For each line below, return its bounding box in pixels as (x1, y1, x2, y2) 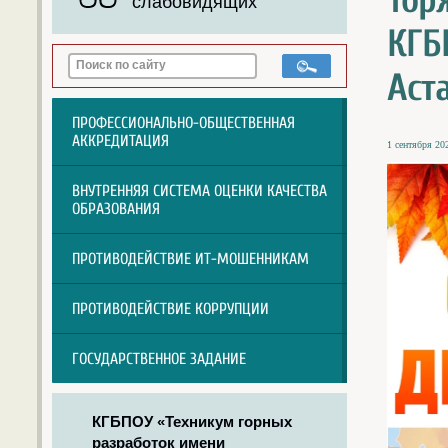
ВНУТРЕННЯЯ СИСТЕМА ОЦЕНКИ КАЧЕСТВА (72, 181, 327, 200)
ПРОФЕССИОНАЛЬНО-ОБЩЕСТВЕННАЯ (72, 113, 295, 132)
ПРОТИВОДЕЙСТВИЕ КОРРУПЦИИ (72, 299, 269, 318)
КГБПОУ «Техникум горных (92, 412, 292, 430)
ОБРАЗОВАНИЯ (72, 199, 160, 218)
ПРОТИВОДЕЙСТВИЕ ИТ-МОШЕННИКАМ (72, 249, 309, 268)
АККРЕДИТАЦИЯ (72, 131, 169, 150)
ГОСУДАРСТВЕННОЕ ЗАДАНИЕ (72, 349, 246, 368)
